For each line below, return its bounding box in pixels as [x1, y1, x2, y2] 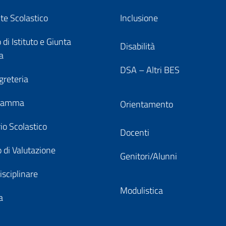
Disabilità [120, 39, 155, 53]
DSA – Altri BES [120, 63, 180, 77]
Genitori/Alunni [120, 149, 177, 163]
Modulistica [120, 184, 163, 197]
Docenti [120, 126, 149, 139]
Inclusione [120, 11, 158, 25]
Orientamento [120, 97, 173, 111]
